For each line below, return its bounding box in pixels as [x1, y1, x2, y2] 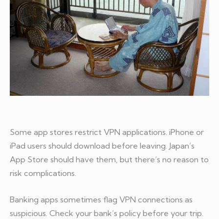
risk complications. [10, 168, 76, 178]
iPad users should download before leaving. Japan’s [10, 140, 195, 151]
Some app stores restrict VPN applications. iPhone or [10, 127, 204, 137]
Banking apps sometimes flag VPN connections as [10, 195, 193, 205]
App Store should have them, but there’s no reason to [10, 154, 209, 164]
